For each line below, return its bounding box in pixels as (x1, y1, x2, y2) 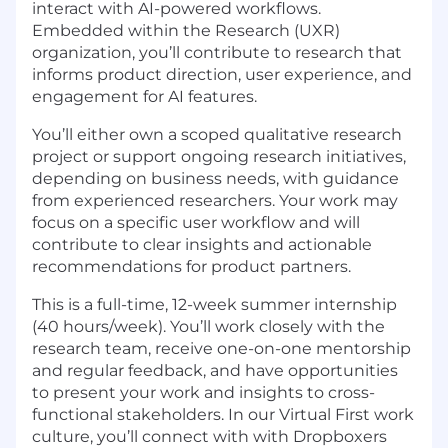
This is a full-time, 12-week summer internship (32, 294, 397, 314)
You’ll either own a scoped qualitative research (32, 124, 402, 144)
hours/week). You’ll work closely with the (59, 316, 385, 336)
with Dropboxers (253, 426, 387, 446)
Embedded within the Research (32, 20, 290, 40)
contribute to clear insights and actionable (32, 234, 372, 254)
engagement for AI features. (32, 86, 257, 106)
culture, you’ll (32, 426, 142, 446)
